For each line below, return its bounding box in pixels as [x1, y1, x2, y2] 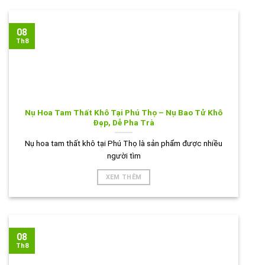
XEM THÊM [105, 173, 142, 181]
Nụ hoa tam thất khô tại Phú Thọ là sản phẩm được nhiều [25, 138, 222, 148]
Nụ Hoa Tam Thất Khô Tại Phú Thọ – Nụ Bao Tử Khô [25, 108, 222, 118]
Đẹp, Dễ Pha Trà [93, 118, 154, 128]
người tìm [106, 150, 141, 160]
